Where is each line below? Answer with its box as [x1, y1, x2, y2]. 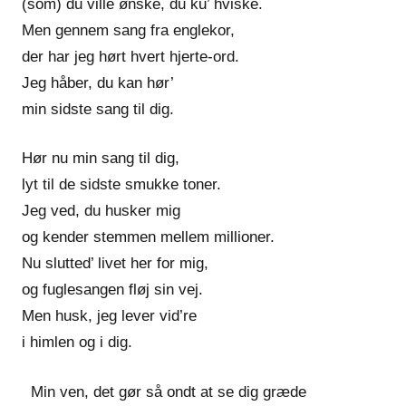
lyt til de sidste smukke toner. [22, 176, 221, 193]
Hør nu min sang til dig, [22, 150, 179, 167]
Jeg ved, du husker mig [22, 202, 180, 219]
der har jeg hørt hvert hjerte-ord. [22, 47, 239, 65]
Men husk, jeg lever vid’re [22, 307, 197, 324]
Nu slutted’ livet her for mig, [22, 255, 208, 272]
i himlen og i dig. [22, 333, 132, 351]
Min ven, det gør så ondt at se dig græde [22, 382, 306, 401]
